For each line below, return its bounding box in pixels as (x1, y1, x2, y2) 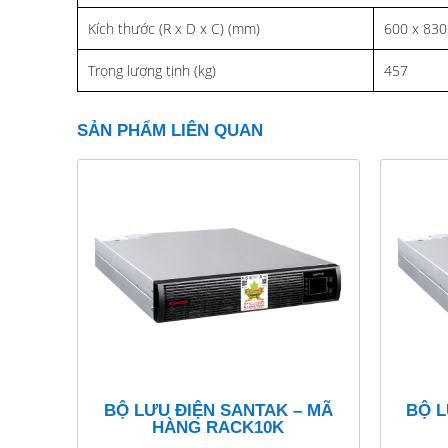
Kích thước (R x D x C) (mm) (88, 18, 260, 38)
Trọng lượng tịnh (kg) (88, 60, 216, 80)
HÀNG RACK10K (152, 418, 285, 438)
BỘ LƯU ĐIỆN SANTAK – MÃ (103, 401, 333, 421)
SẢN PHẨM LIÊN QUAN (77, 120, 263, 140)
